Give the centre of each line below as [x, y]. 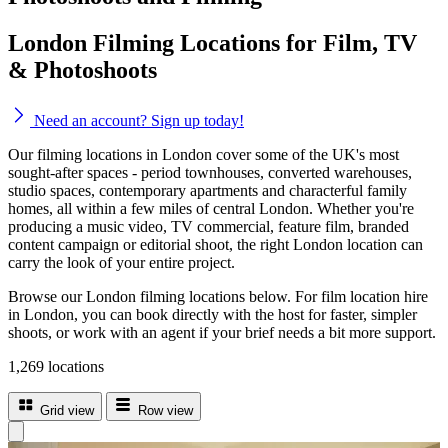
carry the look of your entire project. [121, 262]
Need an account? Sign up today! [137, 120]
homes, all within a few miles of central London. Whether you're [211, 208]
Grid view [67, 410]
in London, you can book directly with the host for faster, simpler [212, 314]
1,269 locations [56, 366]
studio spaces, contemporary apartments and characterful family [207, 190]
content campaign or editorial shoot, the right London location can [215, 244]
